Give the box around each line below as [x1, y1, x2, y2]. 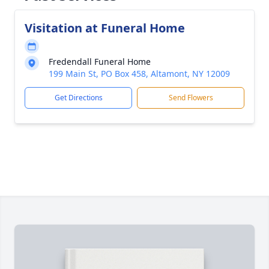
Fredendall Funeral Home [49, 56, 151, 67]
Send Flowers [168, 92, 213, 103]
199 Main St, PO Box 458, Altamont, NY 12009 [49, 68, 230, 79]
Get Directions [54, 92, 103, 103]
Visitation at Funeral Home [25, 20, 185, 36]
